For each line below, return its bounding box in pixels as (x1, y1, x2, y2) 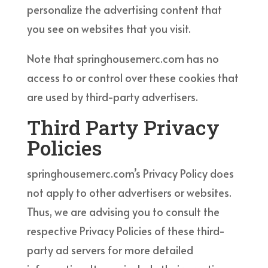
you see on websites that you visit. (26, 20, 191, 36)
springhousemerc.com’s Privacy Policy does (26, 165, 234, 181)
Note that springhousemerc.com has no (26, 50, 219, 66)
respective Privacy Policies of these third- (26, 223, 225, 238)
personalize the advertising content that (26, 1, 222, 17)
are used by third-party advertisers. (26, 89, 198, 104)
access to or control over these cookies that (26, 69, 239, 85)
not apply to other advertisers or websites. (26, 184, 232, 200)
